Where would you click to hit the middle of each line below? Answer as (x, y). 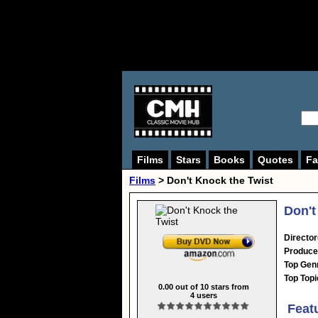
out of (186, 286)
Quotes (275, 160)
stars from (229, 286)
